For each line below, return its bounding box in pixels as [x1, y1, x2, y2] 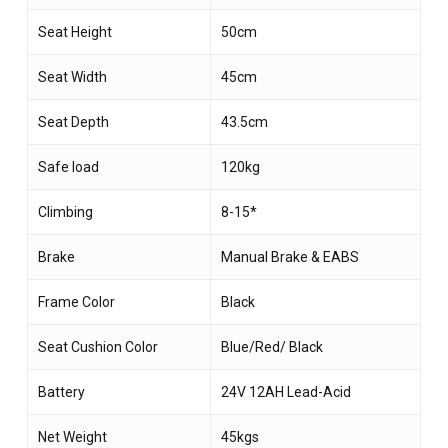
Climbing [37, 204, 93, 221]
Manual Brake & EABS [220, 249, 359, 266]
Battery [37, 384, 85, 401]
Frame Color [37, 294, 115, 311]
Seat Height [37, 24, 112, 41]
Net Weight [37, 429, 107, 446]
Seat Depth [37, 114, 109, 131]
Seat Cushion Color [37, 339, 158, 356]
